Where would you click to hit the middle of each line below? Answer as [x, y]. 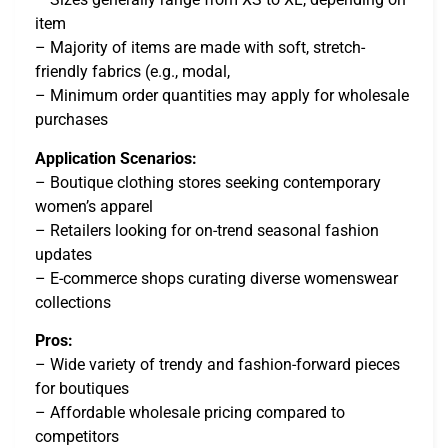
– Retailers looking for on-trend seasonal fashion [207, 230]
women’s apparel [94, 206]
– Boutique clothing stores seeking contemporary [208, 182]
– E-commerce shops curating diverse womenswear [216, 278]
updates [63, 254]
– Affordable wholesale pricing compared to [190, 413]
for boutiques [82, 389]
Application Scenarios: [116, 158]
